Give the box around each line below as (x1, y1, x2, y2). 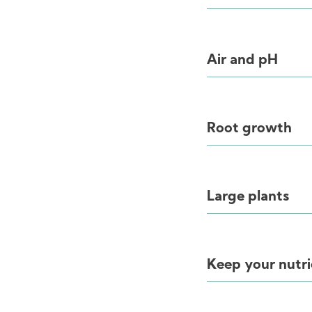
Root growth (207, 122, 292, 136)
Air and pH (207, 54, 278, 68)
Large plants (207, 190, 289, 204)
